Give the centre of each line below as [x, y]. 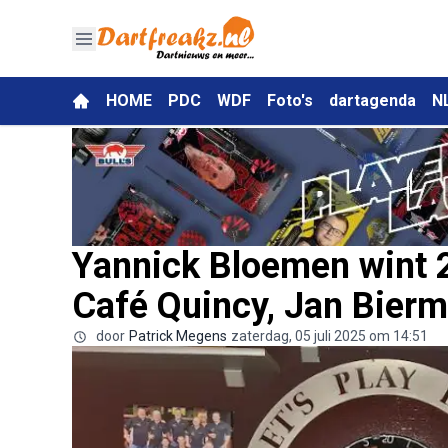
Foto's [290, 100]
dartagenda [372, 100]
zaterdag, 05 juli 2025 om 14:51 [329, 335]
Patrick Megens [178, 335]
